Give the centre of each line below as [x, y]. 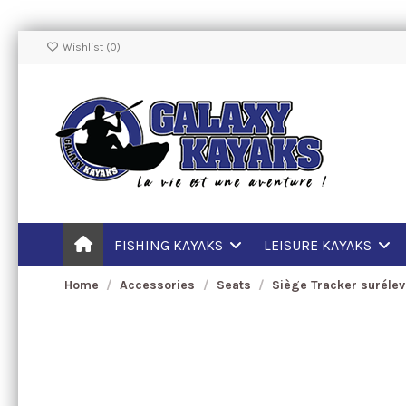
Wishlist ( [84, 47]
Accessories [158, 285]
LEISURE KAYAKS [319, 245]
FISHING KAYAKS [170, 245]
